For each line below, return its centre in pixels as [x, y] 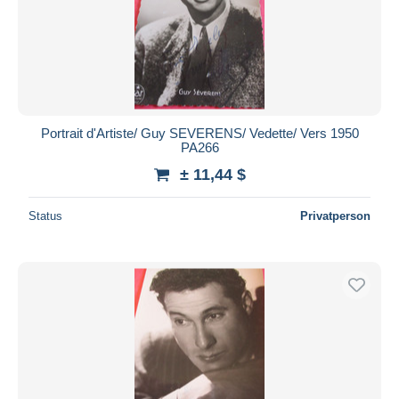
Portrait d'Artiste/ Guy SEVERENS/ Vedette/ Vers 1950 [199, 133]
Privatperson [335, 216]
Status [45, 216]
